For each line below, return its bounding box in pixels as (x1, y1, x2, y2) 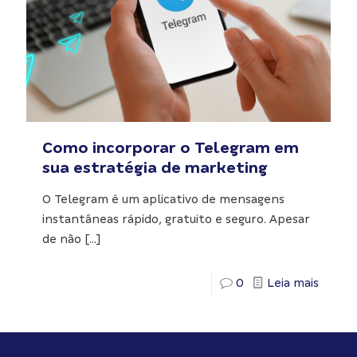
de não (42, 232, 81, 245)
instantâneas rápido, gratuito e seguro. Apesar (42, 212, 310, 226)
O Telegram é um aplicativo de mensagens (42, 192, 284, 206)
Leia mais (267, 276, 319, 289)
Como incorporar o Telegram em (42, 138, 299, 156)
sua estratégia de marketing (42, 158, 268, 176)
